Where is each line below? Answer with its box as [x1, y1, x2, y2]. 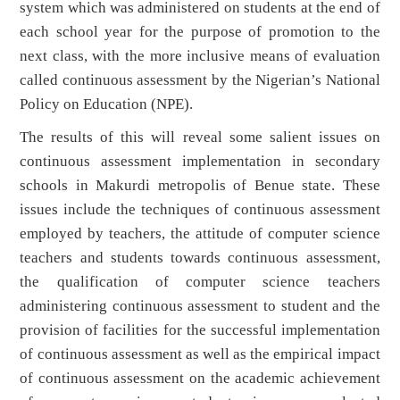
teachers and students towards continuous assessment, [20, 249, 380, 267]
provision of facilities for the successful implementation [20, 321, 380, 339]
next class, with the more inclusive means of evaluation [20, 47, 380, 65]
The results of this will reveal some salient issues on [20, 129, 380, 146]
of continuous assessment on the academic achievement [20, 370, 380, 387]
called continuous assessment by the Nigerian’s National [20, 71, 380, 89]
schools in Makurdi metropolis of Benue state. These [20, 177, 380, 195]
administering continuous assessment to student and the [20, 297, 380, 315]
